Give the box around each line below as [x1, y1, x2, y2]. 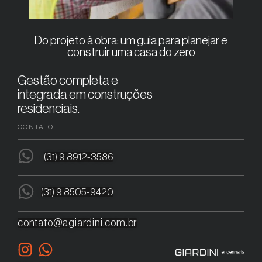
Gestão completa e [18, 74, 118, 88]
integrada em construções [18, 88, 153, 102]
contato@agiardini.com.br [18, 218, 137, 229]
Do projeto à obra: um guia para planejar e [35, 35, 227, 47]
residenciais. [18, 102, 80, 116]
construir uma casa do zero [67, 47, 195, 59]
